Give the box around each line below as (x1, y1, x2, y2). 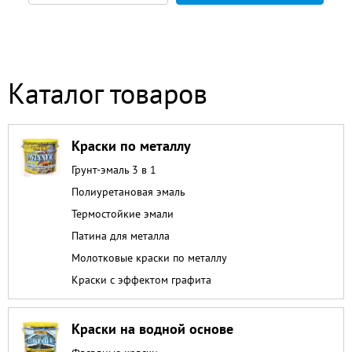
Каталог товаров (8, 75, 207, 112)
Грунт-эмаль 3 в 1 (71, 162, 156, 177)
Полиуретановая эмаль (71, 184, 185, 199)
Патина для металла (71, 228, 170, 243)
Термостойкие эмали (71, 206, 174, 221)
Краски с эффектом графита (71, 272, 211, 287)
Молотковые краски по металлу (71, 250, 227, 265)
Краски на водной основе (71, 320, 233, 338)
